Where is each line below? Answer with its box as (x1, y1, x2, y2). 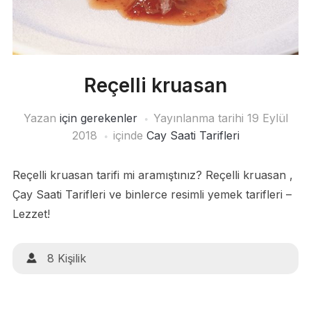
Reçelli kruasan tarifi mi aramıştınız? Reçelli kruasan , (12, 168, 293, 183)
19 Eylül (246, 111, 288, 126)
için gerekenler (59, 111, 137, 126)
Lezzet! (12, 207, 50, 221)
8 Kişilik (47, 251, 86, 266)
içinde (112, 128, 146, 143)
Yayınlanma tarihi (153, 111, 247, 126)
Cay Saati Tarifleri (146, 128, 239, 143)
